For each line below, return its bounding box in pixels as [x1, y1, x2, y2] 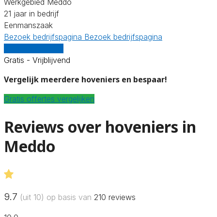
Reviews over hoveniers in [4, 116, 196, 138]
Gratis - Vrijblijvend [4, 55, 70, 65]
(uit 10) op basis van [17, 192, 94, 202]
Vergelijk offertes [4, 43, 63, 53]
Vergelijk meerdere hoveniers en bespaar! [4, 74, 167, 85]
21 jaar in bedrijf [4, 8, 59, 18]
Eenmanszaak [4, 20, 53, 30]
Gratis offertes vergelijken [4, 93, 94, 104]
